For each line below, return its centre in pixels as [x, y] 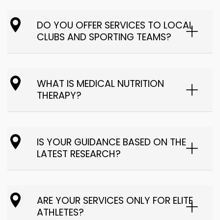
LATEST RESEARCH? [79, 154]
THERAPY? [59, 95]
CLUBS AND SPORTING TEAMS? [104, 37]
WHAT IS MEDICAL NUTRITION [100, 83]
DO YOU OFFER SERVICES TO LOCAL [115, 25]
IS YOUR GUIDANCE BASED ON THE [111, 142]
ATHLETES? [60, 212]
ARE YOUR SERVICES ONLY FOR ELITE [115, 200]
